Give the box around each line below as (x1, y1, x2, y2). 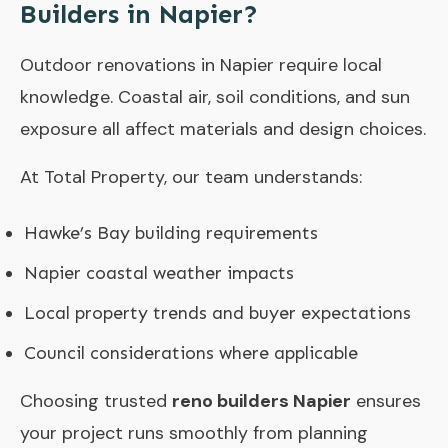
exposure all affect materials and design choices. (20, 116, 426, 141)
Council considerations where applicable (24, 341, 358, 364)
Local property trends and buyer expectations (24, 301, 411, 324)
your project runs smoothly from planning (20, 420, 368, 445)
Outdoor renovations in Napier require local (20, 52, 382, 77)
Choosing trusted (20, 388, 172, 413)
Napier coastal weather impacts (24, 261, 294, 284)
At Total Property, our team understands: (20, 164, 362, 189)
